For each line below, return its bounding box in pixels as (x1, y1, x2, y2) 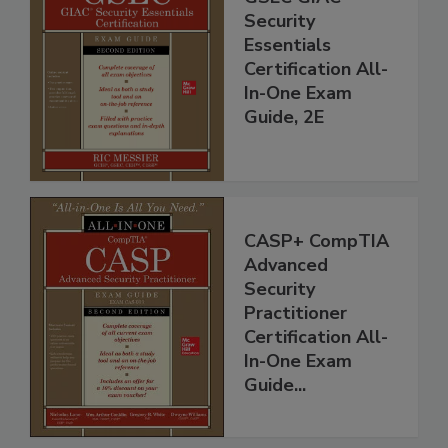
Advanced (244, 252, 328, 277)
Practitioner (244, 300, 347, 325)
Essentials (244, 33, 331, 58)
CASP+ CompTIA (244, 228, 389, 253)
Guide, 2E (244, 105, 324, 130)
